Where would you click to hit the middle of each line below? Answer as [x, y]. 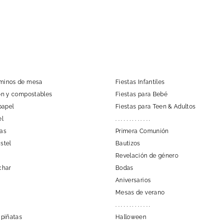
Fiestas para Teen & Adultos [156, 106]
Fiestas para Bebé [141, 94]
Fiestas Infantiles [140, 82]
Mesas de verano [140, 192]
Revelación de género [147, 155]
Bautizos [128, 143]
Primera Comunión [142, 131]
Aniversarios [133, 180]
